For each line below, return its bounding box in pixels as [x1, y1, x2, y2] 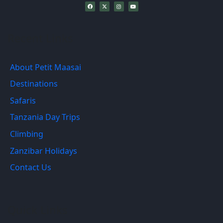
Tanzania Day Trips [9, 111, 80, 123]
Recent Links [7, 30, 73, 45]
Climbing [9, 128, 43, 139]
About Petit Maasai [9, 61, 81, 73]
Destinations [9, 78, 58, 90]
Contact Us [9, 162, 51, 173]
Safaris [9, 95, 36, 106]
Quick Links [7, 202, 68, 217]
